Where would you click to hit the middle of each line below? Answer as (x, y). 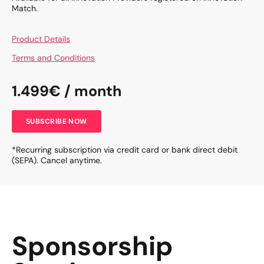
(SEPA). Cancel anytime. (57, 160)
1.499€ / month (67, 91)
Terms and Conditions (53, 58)
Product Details (41, 39)
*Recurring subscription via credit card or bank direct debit (125, 149)
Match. (25, 8)
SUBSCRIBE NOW (57, 121)
